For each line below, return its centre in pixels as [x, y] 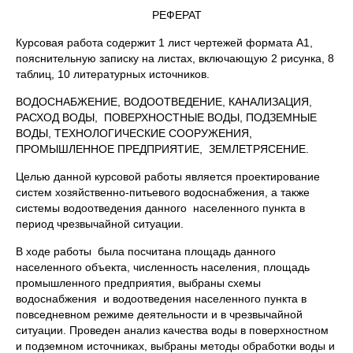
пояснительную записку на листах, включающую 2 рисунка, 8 [175, 58]
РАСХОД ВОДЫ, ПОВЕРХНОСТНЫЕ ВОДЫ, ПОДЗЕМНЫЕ [166, 117]
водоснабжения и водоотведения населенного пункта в [161, 299]
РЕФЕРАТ [176, 15]
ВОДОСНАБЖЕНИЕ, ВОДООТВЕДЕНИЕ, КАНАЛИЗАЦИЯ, [164, 102]
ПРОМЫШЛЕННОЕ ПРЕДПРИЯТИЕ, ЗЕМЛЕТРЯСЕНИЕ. [162, 149]
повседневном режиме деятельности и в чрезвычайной [159, 314]
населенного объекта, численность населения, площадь [163, 267]
